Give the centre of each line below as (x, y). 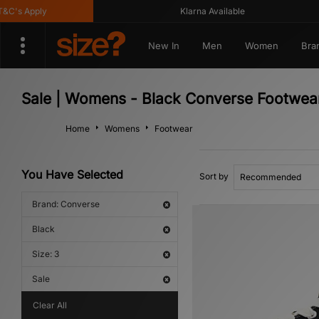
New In (163, 46)
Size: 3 (46, 254)
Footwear (174, 129)
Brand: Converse (66, 204)
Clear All (50, 305)
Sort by (214, 176)
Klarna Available (199, 11)
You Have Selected (72, 174)
